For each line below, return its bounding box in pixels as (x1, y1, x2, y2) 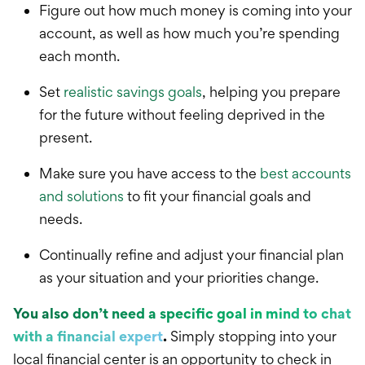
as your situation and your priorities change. (39, 269, 322, 287)
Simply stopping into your (170, 328, 336, 345)
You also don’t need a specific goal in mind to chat (13, 305, 351, 323)
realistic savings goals (64, 83, 202, 101)
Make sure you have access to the (39, 165, 257, 182)
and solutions (39, 187, 124, 205)
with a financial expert (13, 328, 163, 345)
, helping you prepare (202, 83, 341, 101)
